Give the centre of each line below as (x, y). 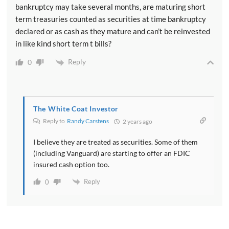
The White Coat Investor (76, 108)
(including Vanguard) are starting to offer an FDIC (112, 153)
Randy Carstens (88, 121)
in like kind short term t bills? (63, 44)
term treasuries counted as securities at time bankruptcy (111, 19)
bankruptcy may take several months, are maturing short (110, 7)
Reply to (54, 121)
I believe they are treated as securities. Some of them (116, 142)
